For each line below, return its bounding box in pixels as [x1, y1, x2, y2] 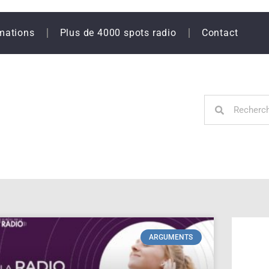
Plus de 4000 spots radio [59, 27, 177, 38]
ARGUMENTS [149, 232, 193, 241]
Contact [201, 27, 238, 38]
